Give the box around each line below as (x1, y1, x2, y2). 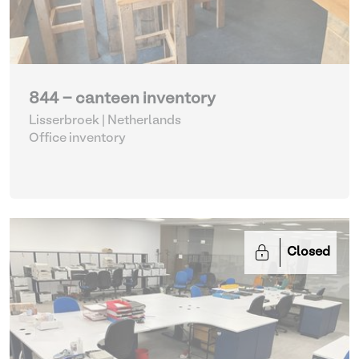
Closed (287, 247, 330, 258)
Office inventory (29, 133, 126, 144)
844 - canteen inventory (29, 92, 216, 107)
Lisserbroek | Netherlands (29, 115, 181, 127)
